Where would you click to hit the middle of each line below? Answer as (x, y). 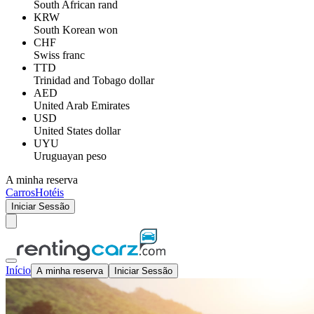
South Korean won (76, 30)
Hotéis (49, 192)
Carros (20, 192)
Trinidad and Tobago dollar (94, 80)
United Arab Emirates (82, 105)
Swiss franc (59, 55)
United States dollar (77, 131)
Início (18, 270)
